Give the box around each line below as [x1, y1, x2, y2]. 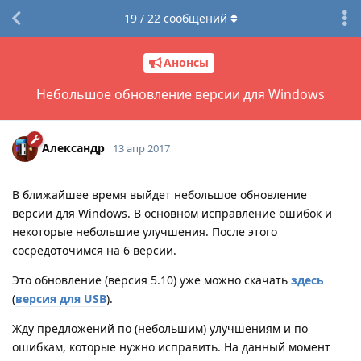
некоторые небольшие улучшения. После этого [12, 223, 277, 239]
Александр [42, 139, 105, 156]
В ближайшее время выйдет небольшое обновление [12, 186, 307, 202]
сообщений [160, 10, 227, 26]
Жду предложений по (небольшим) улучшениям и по [12, 320, 308, 336]
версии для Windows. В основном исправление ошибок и [12, 205, 332, 221]
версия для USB [15, 290, 106, 306]
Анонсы [163, 55, 209, 71]
